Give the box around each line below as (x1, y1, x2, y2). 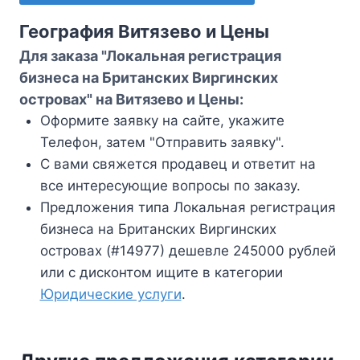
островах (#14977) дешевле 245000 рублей (39, 242, 336, 259)
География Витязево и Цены (19, 20, 269, 42)
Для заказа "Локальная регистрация (19, 47, 281, 64)
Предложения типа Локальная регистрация (39, 198, 336, 215)
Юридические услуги (39, 285, 182, 302)
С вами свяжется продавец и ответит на (39, 155, 316, 172)
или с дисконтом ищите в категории (39, 264, 283, 280)
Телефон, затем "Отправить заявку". (39, 133, 284, 150)
